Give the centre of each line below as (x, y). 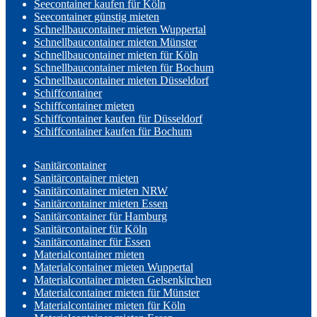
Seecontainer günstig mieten (97, 17)
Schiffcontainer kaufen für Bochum (113, 132)
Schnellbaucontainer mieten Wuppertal (120, 30)
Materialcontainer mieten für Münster (117, 293)
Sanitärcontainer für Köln (91, 229)
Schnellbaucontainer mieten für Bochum (124, 68)
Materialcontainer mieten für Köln (110, 306)
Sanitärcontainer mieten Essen (101, 204)
